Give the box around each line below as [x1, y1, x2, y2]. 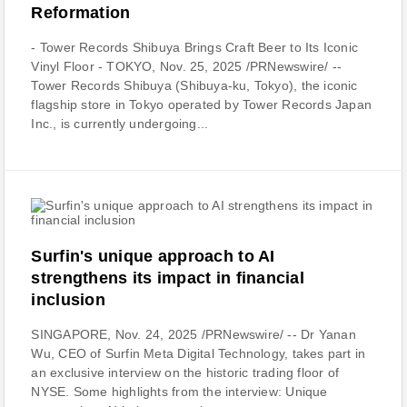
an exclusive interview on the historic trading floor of [31, 365, 340, 380]
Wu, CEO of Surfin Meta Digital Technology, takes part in [31, 346, 366, 361]
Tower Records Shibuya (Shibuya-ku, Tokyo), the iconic [31, 78, 358, 93]
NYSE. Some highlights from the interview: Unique [31, 384, 328, 399]
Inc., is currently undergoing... [31, 116, 209, 131]
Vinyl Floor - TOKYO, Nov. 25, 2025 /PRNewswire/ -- [31, 59, 342, 74]
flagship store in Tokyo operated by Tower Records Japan [31, 97, 372, 112]
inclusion [31, 291, 105, 309]
